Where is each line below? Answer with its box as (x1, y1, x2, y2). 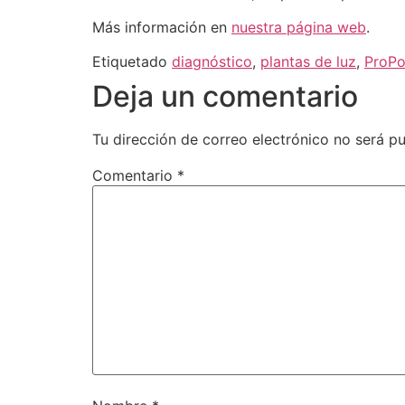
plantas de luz (260, 52, 356, 71)
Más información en (92, 17, 231, 36)
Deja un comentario (92, 79, 358, 115)
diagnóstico (172, 52, 252, 71)
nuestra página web (231, 17, 366, 36)
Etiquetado (92, 52, 172, 71)
